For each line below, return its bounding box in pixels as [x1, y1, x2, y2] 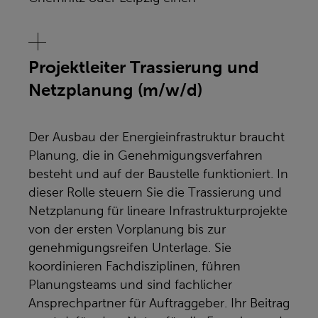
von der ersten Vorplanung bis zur [28, 222, 226, 236]
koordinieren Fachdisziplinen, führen [28, 259, 241, 273]
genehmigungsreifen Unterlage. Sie [28, 241, 231, 255]
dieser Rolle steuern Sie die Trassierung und [28, 185, 282, 199]
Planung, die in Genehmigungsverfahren [28, 148, 263, 163]
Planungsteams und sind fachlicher [28, 278, 232, 292]
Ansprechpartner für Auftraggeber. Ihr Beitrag [28, 296, 290, 310]
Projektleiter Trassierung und [28, 57, 259, 77]
